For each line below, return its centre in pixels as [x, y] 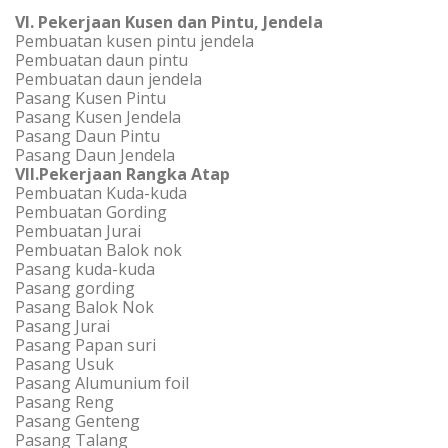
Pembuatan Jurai [78, 231]
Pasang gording [75, 288]
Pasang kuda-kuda [85, 269]
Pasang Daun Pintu [87, 136]
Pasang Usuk [64, 364]
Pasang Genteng [77, 421]
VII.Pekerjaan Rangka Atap [122, 174]
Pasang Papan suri [85, 345]
